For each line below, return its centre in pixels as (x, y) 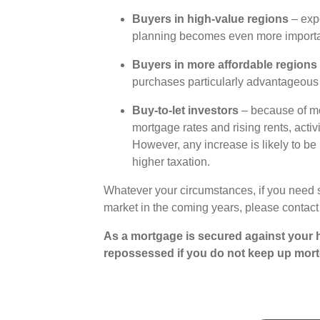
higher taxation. (172, 161)
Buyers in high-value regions (210, 19)
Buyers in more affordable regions (224, 64)
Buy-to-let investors (185, 110)
